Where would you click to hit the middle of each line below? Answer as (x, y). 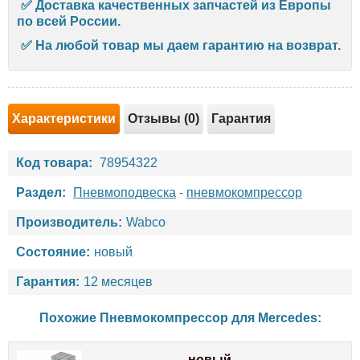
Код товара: (54, 162)
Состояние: (53, 252)
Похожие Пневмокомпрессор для (148, 317)
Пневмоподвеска (125, 192)
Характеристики (64, 118)
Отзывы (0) (164, 118)
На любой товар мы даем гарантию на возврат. (188, 45)
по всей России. (69, 21)
